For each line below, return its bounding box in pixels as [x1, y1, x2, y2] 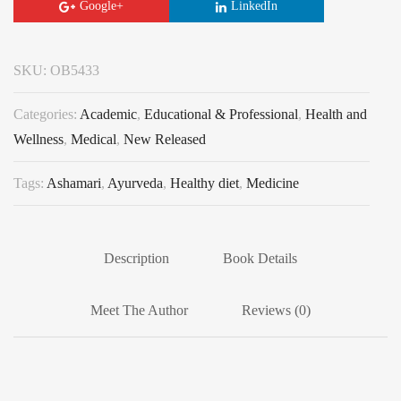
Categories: [13, 106, 80, 122]
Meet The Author [90, 302, 188, 318]
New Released [124, 131, 206, 147]
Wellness [13, 131, 64, 147]
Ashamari [47, 175, 101, 191]
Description [104, 250, 169, 266]
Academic [80, 106, 137, 122]
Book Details [223, 250, 297, 266]
